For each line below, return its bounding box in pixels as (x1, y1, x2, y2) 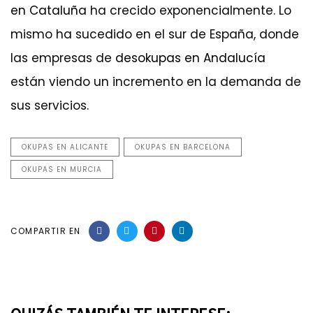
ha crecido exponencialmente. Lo (87, 1, 291, 19)
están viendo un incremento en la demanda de (10, 73, 301, 90)
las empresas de (10, 49, 115, 66)
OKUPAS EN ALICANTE (22, 142, 108, 153)
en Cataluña (10, 1, 87, 19)
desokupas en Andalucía (115, 49, 265, 66)
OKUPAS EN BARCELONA (135, 142, 231, 153)
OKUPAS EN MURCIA (22, 164, 102, 175)
